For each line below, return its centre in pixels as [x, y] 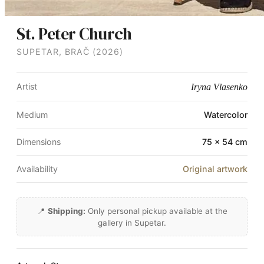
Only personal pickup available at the [156, 211]
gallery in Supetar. [132, 223]
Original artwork [215, 169]
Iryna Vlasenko [219, 87]
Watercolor [226, 115]
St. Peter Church [74, 34]
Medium [32, 115]
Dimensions [39, 142]
